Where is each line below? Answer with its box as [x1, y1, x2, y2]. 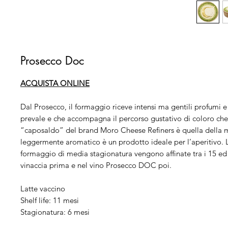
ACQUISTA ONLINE [20, 78, 90, 88]
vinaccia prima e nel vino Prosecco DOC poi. [20, 160, 172, 170]
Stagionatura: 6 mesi [20, 207, 90, 217]
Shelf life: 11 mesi [20, 195, 79, 205]
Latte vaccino [20, 184, 65, 193]
